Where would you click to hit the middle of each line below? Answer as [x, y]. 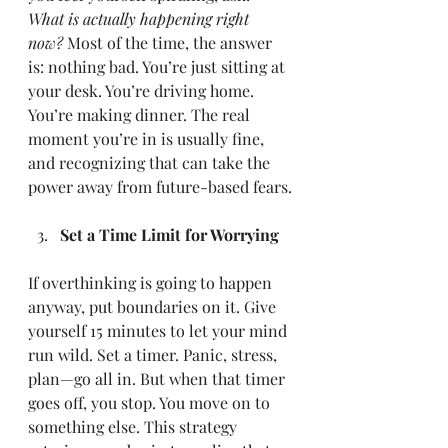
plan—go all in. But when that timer [158, 378]
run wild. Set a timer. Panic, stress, [154, 354]
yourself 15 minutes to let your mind [159, 330]
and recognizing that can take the [151, 162]
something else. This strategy [134, 426]
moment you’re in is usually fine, [148, 138]
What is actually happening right [140, 18]
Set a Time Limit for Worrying [169, 234]
